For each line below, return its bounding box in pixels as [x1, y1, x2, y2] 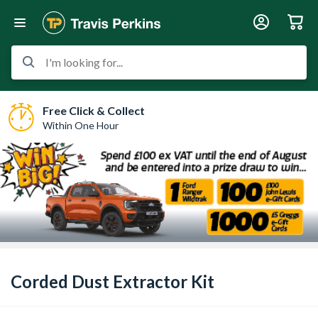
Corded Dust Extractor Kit [11, 271, 214, 292]
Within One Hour [43, 119, 119, 131]
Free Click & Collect [43, 103, 145, 117]
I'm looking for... [45, 55, 123, 69]
